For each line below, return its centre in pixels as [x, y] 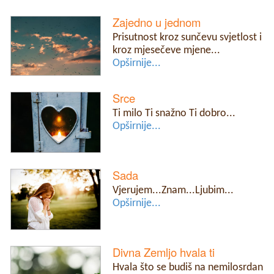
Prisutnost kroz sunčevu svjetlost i [187, 38]
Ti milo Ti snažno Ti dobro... [174, 114]
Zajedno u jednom [157, 22]
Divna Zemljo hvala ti [164, 252]
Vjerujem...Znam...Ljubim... [173, 191]
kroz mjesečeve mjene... [167, 51]
